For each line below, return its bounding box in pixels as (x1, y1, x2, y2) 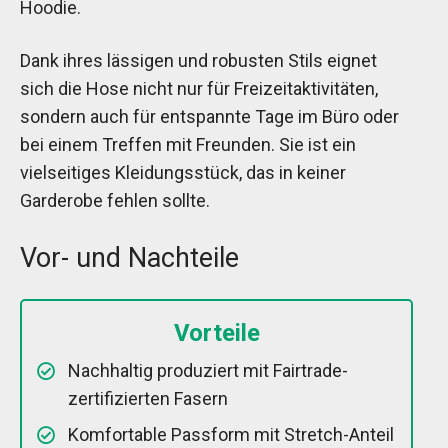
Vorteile (173, 318, 260, 347)
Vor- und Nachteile (20, 241, 239, 274)
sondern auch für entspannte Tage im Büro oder (20, 105, 399, 127)
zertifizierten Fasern (68, 387, 228, 409)
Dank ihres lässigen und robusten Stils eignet (20, 49, 377, 71)
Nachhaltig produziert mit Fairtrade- (68, 359, 348, 381)
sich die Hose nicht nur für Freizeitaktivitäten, (20, 77, 378, 99)
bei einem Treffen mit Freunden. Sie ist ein (20, 133, 356, 155)
